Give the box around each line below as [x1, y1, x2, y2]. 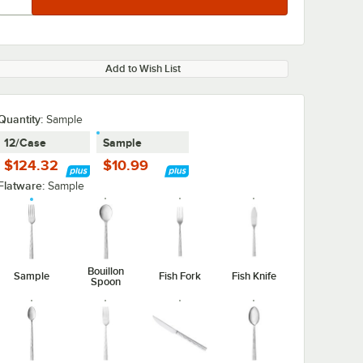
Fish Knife [231, 270, 276, 282]
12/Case [4, 136, 46, 149]
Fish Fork [158, 270, 201, 282]
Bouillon [87, 264, 124, 277]
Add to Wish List [105, 62, 181, 75]
